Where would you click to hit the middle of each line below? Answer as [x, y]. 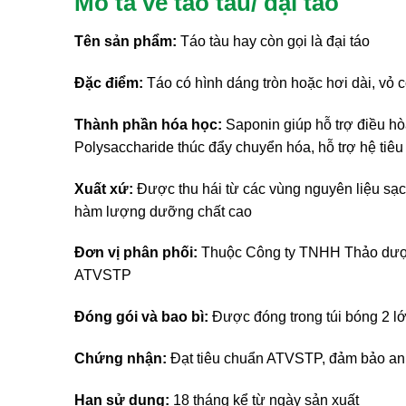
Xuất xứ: [104, 188]
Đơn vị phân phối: [136, 253]
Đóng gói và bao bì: [141, 317]
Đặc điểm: [109, 83]
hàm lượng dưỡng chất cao [163, 211]
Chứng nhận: [121, 358]
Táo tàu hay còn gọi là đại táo [273, 42]
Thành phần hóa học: [148, 124]
